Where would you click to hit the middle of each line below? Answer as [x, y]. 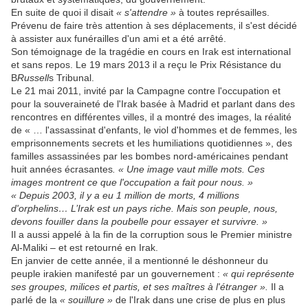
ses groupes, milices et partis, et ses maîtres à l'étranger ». [140, 287]
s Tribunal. [71, 78]
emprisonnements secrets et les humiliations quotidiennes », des [152, 143]
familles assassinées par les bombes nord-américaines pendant [150, 156]
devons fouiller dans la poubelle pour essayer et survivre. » [139, 222]
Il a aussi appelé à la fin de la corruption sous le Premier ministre [152, 235]
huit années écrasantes [62, 169]
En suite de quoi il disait [64, 13]
